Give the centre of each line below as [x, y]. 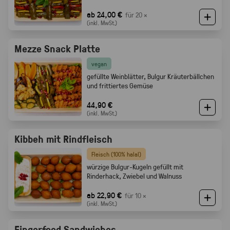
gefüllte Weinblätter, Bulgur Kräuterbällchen [150, 76]
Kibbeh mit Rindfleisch [63, 139]
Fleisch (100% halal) [116, 154]
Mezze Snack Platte [57, 48]
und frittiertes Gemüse [120, 85]
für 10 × [135, 195]
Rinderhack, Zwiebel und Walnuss [134, 176]
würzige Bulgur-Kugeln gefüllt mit [135, 167]
